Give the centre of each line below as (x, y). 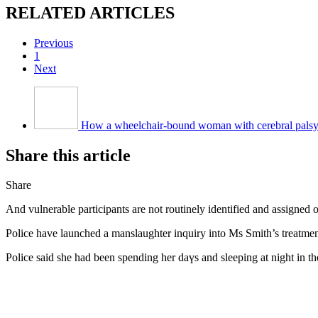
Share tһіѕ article (68, 155)
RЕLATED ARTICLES (90, 12)
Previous (54, 43)
